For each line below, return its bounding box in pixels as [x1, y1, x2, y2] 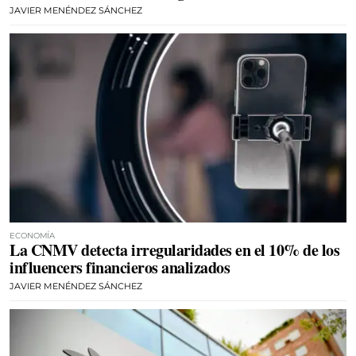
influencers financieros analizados [10, 256, 230, 279]
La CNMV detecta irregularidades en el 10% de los [10, 238, 339, 261]
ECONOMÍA [10, 230, 56, 241]
